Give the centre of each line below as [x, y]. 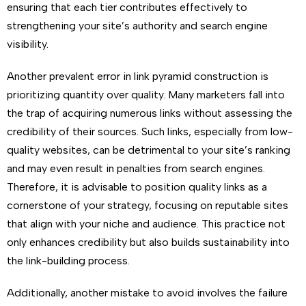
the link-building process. [68, 261]
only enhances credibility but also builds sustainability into [148, 242]
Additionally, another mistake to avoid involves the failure [147, 293]
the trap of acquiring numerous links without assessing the [150, 113]
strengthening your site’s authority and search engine [137, 26]
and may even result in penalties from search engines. [136, 168]
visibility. [28, 44]
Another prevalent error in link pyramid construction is [138, 76]
